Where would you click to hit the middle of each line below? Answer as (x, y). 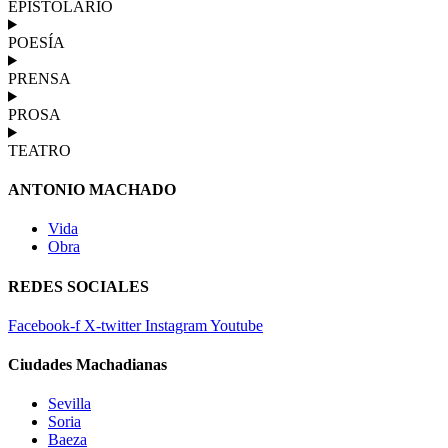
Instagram (176, 325)
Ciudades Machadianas (87, 365)
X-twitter (112, 325)
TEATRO (39, 150)
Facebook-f (44, 325)
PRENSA (39, 78)
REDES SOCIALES (78, 286)
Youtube (236, 325)
